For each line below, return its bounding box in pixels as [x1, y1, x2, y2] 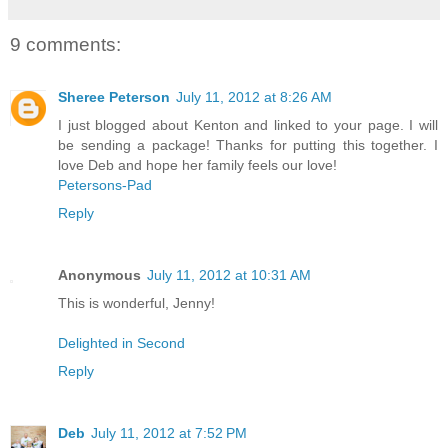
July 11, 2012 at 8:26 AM [176, 88, 332, 105]
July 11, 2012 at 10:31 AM [147, 266, 311, 283]
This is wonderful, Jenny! [58, 294, 215, 311]
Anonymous [58, 266, 141, 283]
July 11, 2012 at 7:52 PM [91, 424, 247, 441]
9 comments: [10, 34, 121, 56]
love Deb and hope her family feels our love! [58, 156, 337, 173]
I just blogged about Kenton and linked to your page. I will [58, 116, 438, 133]
